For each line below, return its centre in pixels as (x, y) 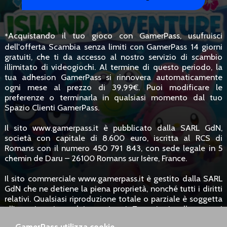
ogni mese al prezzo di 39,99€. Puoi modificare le (113, 87)
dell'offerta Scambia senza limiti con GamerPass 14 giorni (113, 46)
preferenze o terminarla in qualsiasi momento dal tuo (113, 97)
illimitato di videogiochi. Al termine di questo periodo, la (113, 67)
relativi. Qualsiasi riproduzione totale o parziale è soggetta (113, 198)
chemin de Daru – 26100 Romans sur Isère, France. (96, 158)
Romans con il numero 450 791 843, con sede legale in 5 (113, 148)
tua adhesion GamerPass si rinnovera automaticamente (113, 77)
